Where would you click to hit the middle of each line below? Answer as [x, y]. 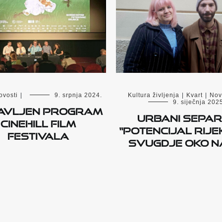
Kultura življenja [154, 95]
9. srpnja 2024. [78, 95]
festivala [38, 135]
